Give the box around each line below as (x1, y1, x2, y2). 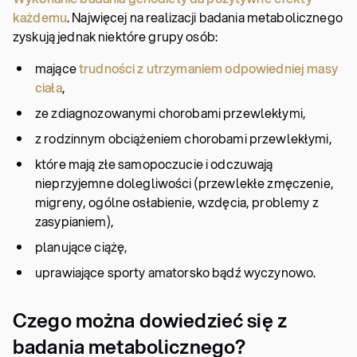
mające (35, 59, 79, 77)
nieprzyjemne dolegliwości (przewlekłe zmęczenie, (35, 174, 334, 192)
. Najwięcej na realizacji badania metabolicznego (67, 8, 343, 26)
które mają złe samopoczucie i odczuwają (35, 155, 273, 173)
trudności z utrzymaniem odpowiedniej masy (79, 59, 338, 77)
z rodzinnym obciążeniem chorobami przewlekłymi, (35, 129, 332, 147)
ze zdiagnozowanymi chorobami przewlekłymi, (35, 104, 306, 122)
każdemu (13, 8, 67, 26)
